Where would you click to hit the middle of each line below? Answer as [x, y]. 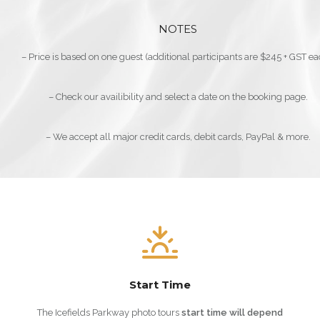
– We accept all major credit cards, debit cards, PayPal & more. [178, 137]
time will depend [244, 313]
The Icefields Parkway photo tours [109, 313]
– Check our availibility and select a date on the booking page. [178, 97]
